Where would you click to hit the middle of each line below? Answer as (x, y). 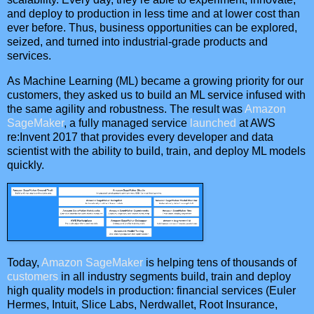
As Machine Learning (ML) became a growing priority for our (155, 81)
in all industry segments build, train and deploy (175, 277)
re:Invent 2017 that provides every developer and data (140, 137)
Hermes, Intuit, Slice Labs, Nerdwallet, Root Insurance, (142, 305)
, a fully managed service (127, 123)
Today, (24, 263)
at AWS (256, 123)
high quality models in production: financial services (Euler (151, 291)
